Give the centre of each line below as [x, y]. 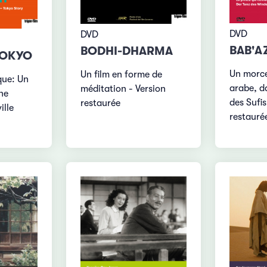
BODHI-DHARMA [127, 51]
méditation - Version [123, 89]
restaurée [101, 103]
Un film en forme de [122, 75]
